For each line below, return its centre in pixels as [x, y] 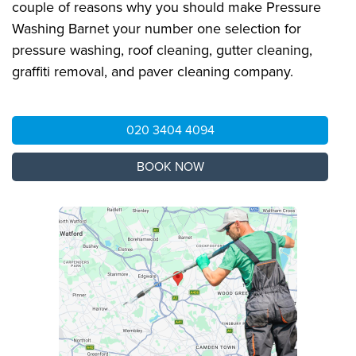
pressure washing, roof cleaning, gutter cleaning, [162, 50]
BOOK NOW [170, 166]
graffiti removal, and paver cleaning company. [153, 71]
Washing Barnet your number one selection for [157, 28]
